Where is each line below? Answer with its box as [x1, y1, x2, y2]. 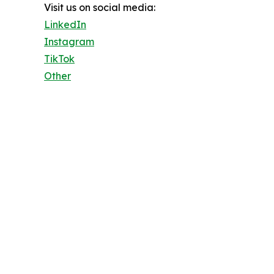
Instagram [44, 35, 94, 48]
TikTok [44, 53, 75, 65]
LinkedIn [44, 18, 86, 31]
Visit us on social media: [44, 1, 155, 14]
